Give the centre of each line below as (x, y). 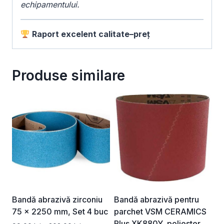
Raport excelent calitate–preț (91, 34)
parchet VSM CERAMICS (160, 211)
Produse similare (68, 76)
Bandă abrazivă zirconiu (57, 199)
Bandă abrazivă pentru (156, 199)
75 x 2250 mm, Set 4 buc (60, 211)
